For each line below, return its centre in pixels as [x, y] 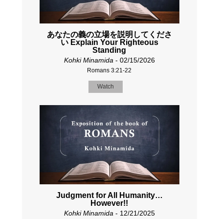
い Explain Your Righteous [109, 43]
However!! [109, 203]
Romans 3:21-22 [109, 71]
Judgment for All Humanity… [109, 195]
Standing [109, 50]
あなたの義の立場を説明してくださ [109, 35]
